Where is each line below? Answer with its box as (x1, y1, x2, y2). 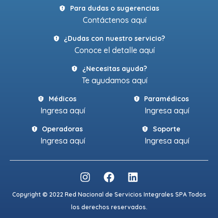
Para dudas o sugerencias (70, 3, 159, 13)
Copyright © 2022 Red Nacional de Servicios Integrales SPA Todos (12, 190, 206, 198)
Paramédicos (144, 94, 189, 103)
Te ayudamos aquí (82, 75, 147, 85)
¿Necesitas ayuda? (82, 64, 147, 73)
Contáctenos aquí (83, 15, 146, 25)
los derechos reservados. (71, 203, 147, 211)
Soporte (152, 124, 181, 133)
